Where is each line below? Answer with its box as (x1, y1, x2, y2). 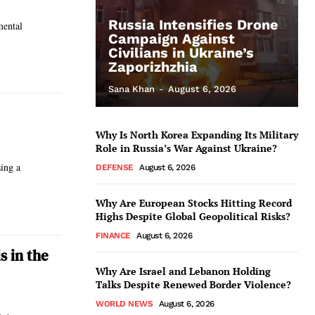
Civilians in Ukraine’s (108, 44, 254, 61)
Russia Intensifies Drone (108, 16, 278, 33)
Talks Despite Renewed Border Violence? (96, 278, 291, 291)
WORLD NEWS (96, 299, 153, 309)
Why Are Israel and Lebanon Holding (96, 264, 271, 278)
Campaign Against (108, 30, 235, 47)
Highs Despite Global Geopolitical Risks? (96, 210, 290, 223)
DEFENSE (96, 162, 134, 172)
